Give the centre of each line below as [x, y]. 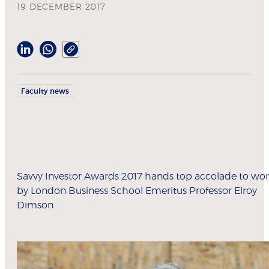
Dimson [35, 206]
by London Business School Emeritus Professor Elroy [137, 191]
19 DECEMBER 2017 [62, 8]
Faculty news [45, 92]
